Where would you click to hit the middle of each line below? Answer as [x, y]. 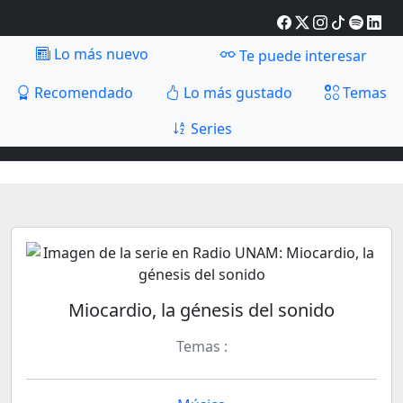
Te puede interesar [302, 56]
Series [209, 129]
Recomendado [82, 93]
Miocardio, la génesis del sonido [201, 310]
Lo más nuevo [99, 54]
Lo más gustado [236, 93]
